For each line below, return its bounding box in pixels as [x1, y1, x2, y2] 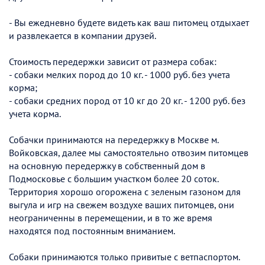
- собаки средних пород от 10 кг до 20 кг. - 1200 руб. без [9, 94, 245, 106]
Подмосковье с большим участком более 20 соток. [9, 172, 218, 185]
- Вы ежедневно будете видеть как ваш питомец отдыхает [9, 16, 249, 28]
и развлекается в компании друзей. [9, 29, 156, 41]
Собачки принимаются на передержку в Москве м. [9, 133, 218, 146]
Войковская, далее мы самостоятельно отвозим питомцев [9, 146, 248, 159]
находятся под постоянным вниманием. [9, 224, 175, 237]
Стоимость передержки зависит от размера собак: [9, 55, 216, 67]
